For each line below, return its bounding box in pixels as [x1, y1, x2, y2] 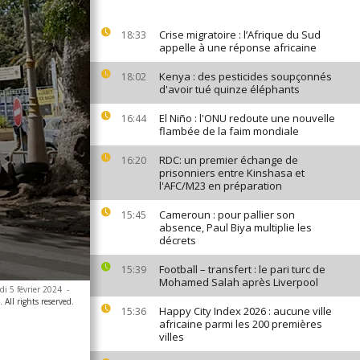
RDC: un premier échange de [159, 153, 298, 167]
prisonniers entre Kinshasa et [159, 166, 305, 180]
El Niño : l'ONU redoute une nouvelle [159, 111, 335, 125]
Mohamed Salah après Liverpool [159, 275, 318, 289]
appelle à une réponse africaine [159, 40, 317, 55]
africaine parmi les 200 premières [159, 317, 322, 331]
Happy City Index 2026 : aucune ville [159, 304, 332, 318]
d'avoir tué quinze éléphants [159, 82, 300, 96]
